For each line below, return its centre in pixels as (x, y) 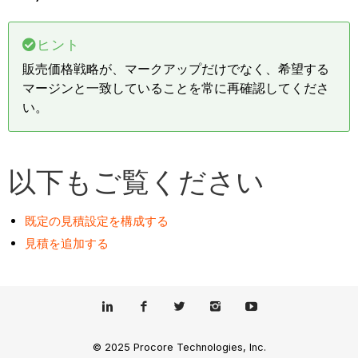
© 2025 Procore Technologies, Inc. (179, 348)
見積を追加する (67, 243)
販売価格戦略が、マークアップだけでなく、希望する (176, 69)
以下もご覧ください (137, 181)
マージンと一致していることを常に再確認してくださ (176, 88)
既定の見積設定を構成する (97, 221)
